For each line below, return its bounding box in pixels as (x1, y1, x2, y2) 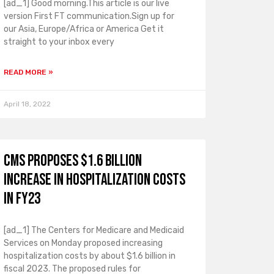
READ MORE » (3, 68, 53, 76)
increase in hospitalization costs (3, 171, 185, 190)
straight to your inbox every (3, 37, 114, 47)
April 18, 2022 (3, 100, 51, 108)
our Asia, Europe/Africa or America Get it (3, 24, 164, 34)
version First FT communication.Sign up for (3, 11, 174, 21)
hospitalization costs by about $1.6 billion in (3, 251, 176, 261)
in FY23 (3, 190, 40, 209)
